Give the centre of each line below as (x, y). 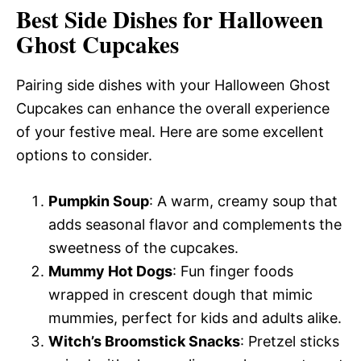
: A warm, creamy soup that (243, 201)
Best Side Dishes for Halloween (170, 19)
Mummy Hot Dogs (110, 271)
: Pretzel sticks (290, 341)
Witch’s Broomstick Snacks (144, 341)
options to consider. (84, 155)
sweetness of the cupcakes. (143, 247)
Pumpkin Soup (99, 201)
